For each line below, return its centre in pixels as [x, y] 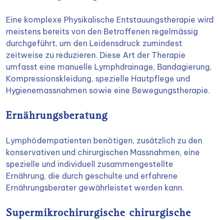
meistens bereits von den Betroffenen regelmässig [102, 31]
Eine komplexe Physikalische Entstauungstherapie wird [110, 20]
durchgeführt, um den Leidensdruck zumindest [94, 43]
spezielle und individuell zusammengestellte [90, 164]
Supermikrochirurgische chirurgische [98, 214]
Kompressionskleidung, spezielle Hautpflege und [98, 79]
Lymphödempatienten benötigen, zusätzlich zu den [104, 140]
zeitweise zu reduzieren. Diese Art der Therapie [96, 55]
